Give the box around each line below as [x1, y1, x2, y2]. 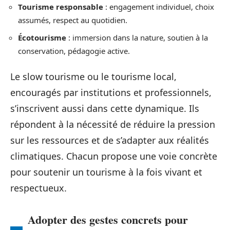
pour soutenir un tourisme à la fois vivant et [10, 166, 202, 179]
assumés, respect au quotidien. [18, 15, 127, 26]
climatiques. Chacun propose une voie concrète [10, 150, 217, 163]
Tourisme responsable [18, 2, 103, 12]
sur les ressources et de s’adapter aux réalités [10, 134, 209, 147]
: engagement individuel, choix [103, 2, 214, 12]
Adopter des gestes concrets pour [28, 211, 188, 228]
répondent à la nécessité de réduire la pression [10, 118, 215, 131]
